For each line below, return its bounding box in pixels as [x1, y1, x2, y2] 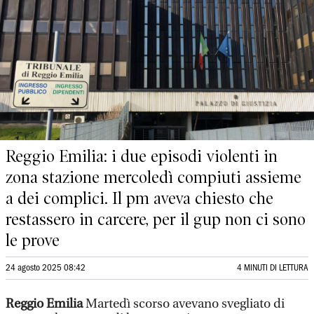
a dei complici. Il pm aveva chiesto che [6, 189, 273, 208]
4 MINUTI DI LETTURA [237, 264, 308, 272]
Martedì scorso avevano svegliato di [83, 296, 285, 311]
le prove [6, 231, 60, 250]
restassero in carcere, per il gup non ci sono [6, 210, 306, 229]
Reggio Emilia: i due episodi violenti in [6, 146, 278, 166]
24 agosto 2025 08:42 [6, 264, 86, 272]
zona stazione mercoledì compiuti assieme [6, 168, 301, 187]
